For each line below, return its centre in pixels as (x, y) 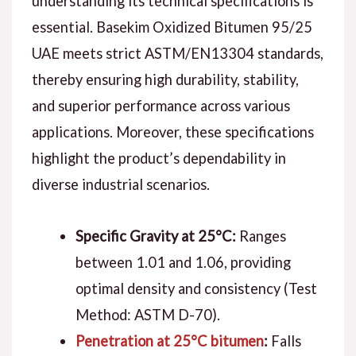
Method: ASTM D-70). (147, 314)
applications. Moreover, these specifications (172, 132)
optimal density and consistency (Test (196, 288)
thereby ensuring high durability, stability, (165, 79)
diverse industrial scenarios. (120, 184)
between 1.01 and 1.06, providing (183, 262)
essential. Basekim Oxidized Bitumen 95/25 (172, 27)
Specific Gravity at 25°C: (155, 236)
